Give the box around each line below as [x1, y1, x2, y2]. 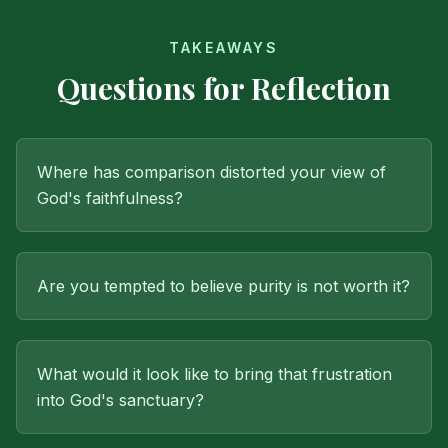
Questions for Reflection [57, 68, 391, 108]
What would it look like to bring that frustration [37, 364, 392, 384]
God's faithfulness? [37, 188, 183, 208]
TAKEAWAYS [168, 39, 280, 56]
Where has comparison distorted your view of [37, 162, 386, 182]
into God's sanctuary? [37, 390, 204, 410]
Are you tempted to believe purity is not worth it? [37, 276, 410, 296]
